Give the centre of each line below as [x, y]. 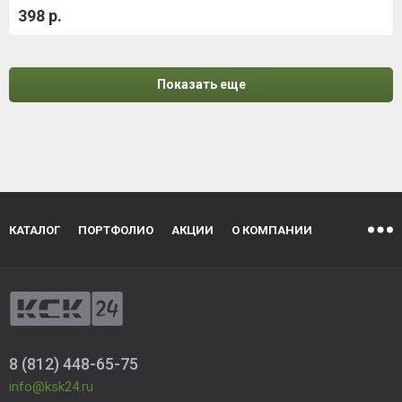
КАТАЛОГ [35, 230]
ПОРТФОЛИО [116, 230]
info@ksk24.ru [51, 387]
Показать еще [201, 85]
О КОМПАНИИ [272, 230]
